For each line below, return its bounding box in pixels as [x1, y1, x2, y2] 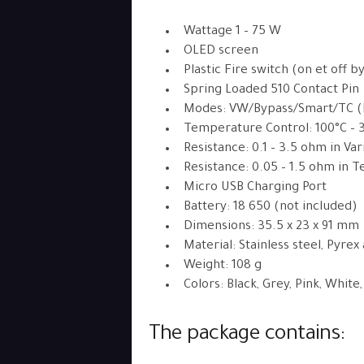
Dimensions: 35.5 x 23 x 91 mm [183, 220, 359, 234]
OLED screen [183, 45, 258, 58]
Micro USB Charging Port [183, 181, 327, 195]
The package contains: [148, 324, 344, 347]
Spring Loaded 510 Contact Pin [183, 84, 359, 97]
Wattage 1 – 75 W [183, 25, 281, 39]
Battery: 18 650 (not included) [183, 201, 357, 214]
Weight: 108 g [183, 259, 262, 273]
